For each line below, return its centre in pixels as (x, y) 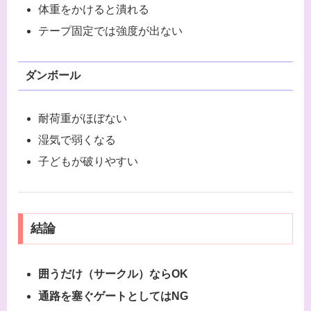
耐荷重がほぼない (83, 118)
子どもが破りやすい (89, 161)
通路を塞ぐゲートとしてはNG (114, 296)
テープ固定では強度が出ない (111, 31)
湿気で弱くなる (77, 140)
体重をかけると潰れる (94, 9)
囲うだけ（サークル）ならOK (114, 274)
